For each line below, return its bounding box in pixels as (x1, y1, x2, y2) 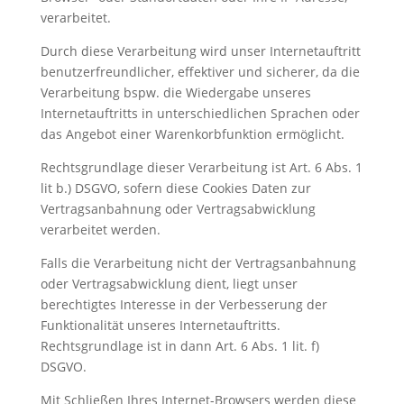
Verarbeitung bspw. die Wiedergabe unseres (40, 84, 311, 101)
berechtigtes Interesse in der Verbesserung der (40, 296, 327, 313)
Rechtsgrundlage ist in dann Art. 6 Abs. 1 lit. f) (40, 337, 319, 354)
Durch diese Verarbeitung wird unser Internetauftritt (40, 42, 361, 60)
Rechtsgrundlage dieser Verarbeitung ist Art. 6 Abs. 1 (40, 159, 363, 176)
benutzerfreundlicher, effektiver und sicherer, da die (40, 63, 360, 80)
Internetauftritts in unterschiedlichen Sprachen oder (40, 105, 360, 122)
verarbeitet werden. (40, 221, 161, 238)
